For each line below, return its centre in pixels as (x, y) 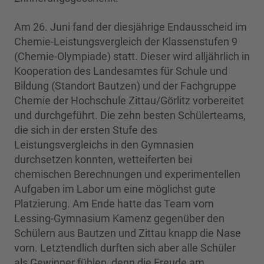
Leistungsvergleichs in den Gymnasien (104, 145)
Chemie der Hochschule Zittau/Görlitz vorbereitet (129, 101)
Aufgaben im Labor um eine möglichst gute (115, 189)
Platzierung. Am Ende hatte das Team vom (114, 204)
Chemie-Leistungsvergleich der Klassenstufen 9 (126, 42)
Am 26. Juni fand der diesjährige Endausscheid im (131, 27)
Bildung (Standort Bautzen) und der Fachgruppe (125, 86)
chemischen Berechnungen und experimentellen (127, 174)
